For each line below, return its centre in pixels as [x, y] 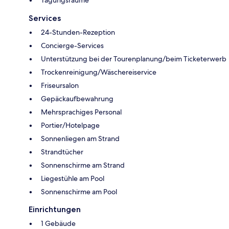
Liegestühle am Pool [73, 178]
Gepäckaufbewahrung [77, 98]
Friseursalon [60, 85]
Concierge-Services [72, 45]
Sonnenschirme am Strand [83, 165]
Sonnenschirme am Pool [79, 191]
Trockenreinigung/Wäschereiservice [99, 72]
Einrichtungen [55, 209]
